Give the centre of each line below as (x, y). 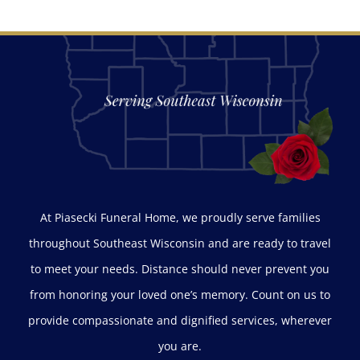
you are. (180, 346)
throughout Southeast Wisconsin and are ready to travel (180, 243)
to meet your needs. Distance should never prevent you (180, 269)
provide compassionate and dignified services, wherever (180, 321)
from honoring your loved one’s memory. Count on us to (180, 295)
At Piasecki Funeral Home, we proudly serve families (180, 218)
